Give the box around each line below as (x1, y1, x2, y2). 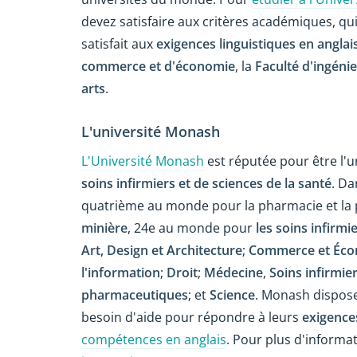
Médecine (204, 263, 263, 281)
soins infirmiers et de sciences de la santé (81, 174, 331, 192)
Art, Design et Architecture (81, 241, 242, 259)
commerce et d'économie (81, 57, 235, 76)
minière (81, 218, 127, 237)
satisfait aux (81, 35, 156, 53)
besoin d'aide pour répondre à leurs (81, 308, 302, 326)
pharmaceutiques (81, 285, 188, 304)
